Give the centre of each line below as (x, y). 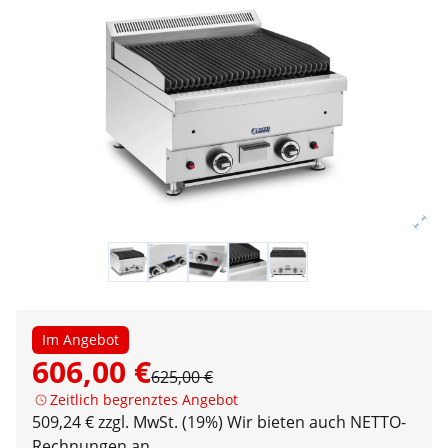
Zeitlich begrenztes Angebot (144, 399)
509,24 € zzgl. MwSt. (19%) (127, 422)
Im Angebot (80, 339)
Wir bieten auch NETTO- (316, 422)
